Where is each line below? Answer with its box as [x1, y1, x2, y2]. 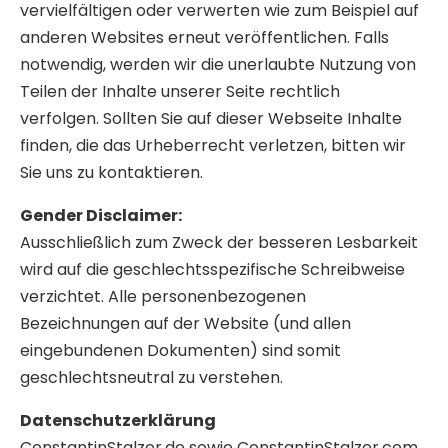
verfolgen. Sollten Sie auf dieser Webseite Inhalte [20, 106, 402, 130]
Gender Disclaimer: [20, 203, 182, 227]
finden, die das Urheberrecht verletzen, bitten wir [20, 133, 406, 157]
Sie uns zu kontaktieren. [20, 160, 203, 184]
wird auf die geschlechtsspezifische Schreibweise [20, 257, 405, 281]
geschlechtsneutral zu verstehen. [20, 365, 283, 389]
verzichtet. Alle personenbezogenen [20, 284, 306, 308]
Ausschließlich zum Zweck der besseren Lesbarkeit [20, 230, 418, 254]
